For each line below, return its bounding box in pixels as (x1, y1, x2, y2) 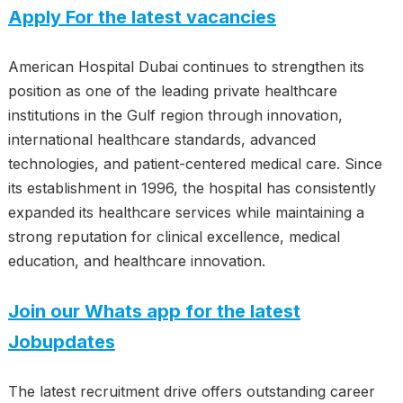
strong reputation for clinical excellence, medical (7, 228, 340, 246)
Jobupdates (7, 331, 115, 353)
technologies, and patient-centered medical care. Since (7, 155, 382, 173)
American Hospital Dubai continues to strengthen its (7, 58, 364, 76)
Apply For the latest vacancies (7, 6, 276, 28)
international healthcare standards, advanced (7, 130, 316, 148)
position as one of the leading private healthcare (7, 82, 337, 100)
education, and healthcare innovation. (7, 252, 265, 270)
